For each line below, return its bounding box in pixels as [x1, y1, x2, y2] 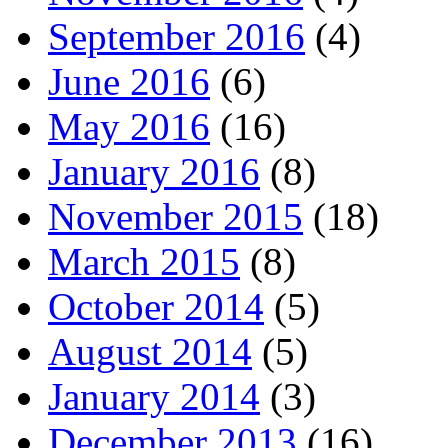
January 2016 [48, 150, 260, 194]
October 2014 [48, 285, 264, 329]
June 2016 [48, 60, 210, 104]
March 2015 [48, 240, 240, 284]
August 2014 [48, 330, 252, 374]
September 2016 [48, 15, 305, 59]
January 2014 [48, 375, 260, 419]
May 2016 [48, 105, 210, 149]
